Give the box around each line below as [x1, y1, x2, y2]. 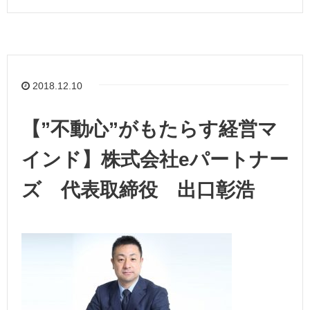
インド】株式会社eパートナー [21, 149, 289, 171]
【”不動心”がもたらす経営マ [21, 118, 277, 140]
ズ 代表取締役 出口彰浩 [21, 179, 255, 201]
